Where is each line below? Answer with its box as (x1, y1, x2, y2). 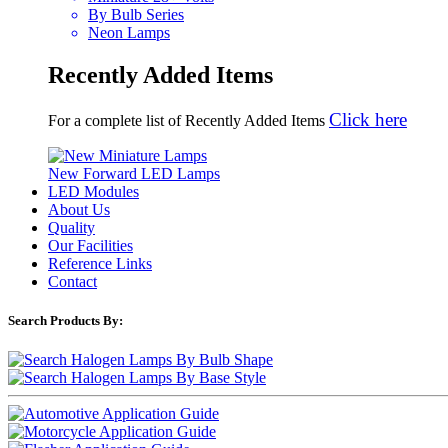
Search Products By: (8, 312, 123, 328)
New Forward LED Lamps (48, 164, 220, 182)
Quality (48, 218, 95, 236)
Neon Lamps (88, 23, 170, 41)
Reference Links (48, 254, 152, 272)
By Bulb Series (88, 5, 184, 23)
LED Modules (48, 182, 139, 200)
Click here (329, 108, 407, 130)
